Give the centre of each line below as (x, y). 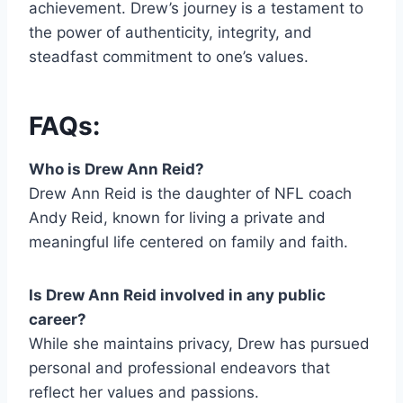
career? (58, 320)
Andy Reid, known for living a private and (177, 218)
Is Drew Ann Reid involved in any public (177, 296)
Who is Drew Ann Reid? (116, 170)
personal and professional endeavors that (179, 368)
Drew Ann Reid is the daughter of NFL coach (190, 194)
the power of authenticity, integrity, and (170, 33)
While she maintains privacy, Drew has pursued (199, 344)
